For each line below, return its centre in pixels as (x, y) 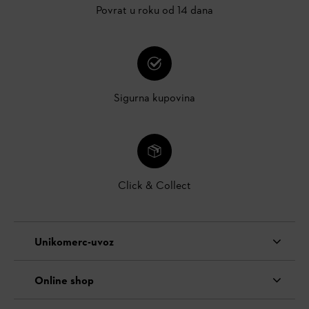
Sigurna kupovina (154, 99)
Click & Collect (154, 187)
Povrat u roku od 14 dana (154, 11)
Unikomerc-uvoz (74, 242)
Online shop (64, 281)
